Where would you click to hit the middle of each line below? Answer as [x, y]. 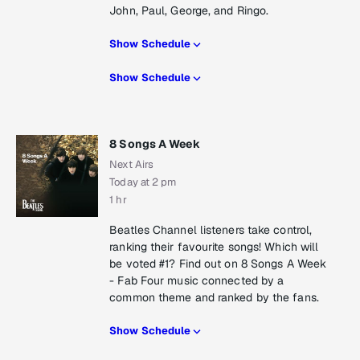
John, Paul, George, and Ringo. [189, 11]
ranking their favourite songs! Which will [214, 247]
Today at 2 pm [143, 182]
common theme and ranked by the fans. [214, 298]
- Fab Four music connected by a [197, 281]
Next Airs [132, 165]
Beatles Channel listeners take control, [211, 230]
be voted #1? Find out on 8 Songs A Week [218, 264]
